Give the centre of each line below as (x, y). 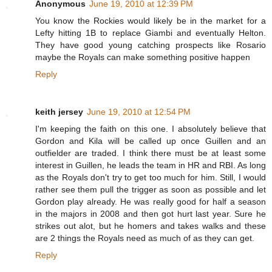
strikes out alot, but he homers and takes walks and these (151, 226)
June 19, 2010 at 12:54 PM (139, 112)
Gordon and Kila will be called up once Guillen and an (151, 141)
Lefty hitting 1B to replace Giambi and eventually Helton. (151, 33)
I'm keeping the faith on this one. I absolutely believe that (151, 129)
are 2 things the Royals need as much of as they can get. (145, 238)
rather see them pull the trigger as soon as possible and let (151, 190)
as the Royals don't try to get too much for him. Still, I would (151, 178)
